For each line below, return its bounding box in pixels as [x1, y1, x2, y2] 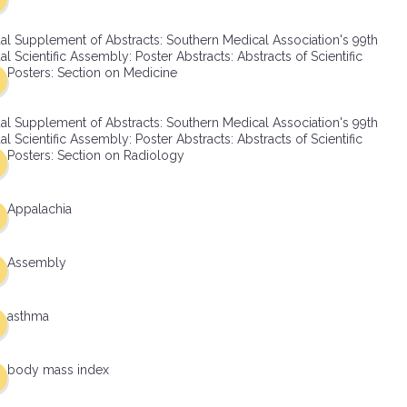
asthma [7, 309, 49, 323]
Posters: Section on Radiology [7, 148, 184, 163]
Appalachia [7, 202, 72, 216]
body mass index [7, 362, 109, 377]
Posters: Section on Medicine [7, 65, 177, 80]
